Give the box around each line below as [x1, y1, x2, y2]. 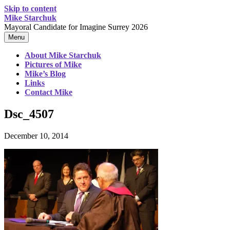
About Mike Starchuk [25, 51, 101, 60]
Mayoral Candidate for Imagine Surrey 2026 [4, 23, 148, 31]
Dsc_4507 [4, 107, 54, 121]
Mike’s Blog [25, 69, 66, 78]
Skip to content [4, 4, 56, 13]
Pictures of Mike [25, 60, 82, 69]
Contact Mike [25, 88, 72, 97]
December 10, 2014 [4, 131, 68, 140]
